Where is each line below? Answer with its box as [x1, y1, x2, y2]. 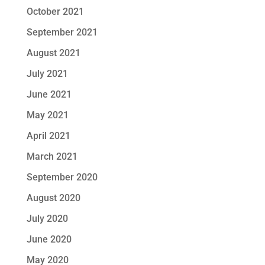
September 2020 [26, 172, 98, 183]
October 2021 [26, 6, 84, 18]
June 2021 [26, 89, 72, 101]
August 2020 [26, 192, 80, 204]
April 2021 [26, 130, 70, 142]
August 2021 [26, 47, 80, 59]
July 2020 [26, 213, 68, 225]
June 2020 [26, 234, 72, 245]
